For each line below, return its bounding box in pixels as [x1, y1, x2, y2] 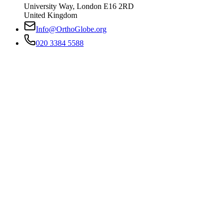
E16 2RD [104, 1, 134, 10]
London [77, 1, 102, 10]
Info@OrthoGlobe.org [36, 24, 107, 33]
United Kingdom [24, 10, 77, 19]
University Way [24, 1, 73, 10]
